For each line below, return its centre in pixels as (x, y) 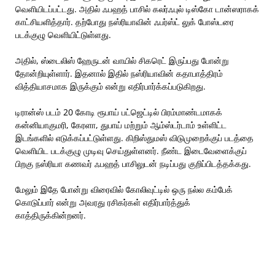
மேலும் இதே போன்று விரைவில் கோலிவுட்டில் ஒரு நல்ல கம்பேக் (124, 189)
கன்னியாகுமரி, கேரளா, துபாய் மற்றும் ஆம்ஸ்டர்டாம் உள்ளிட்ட (121, 125)
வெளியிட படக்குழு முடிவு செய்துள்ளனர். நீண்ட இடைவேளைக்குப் (131, 151)
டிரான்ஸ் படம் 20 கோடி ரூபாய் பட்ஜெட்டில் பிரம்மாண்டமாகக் (119, 112)
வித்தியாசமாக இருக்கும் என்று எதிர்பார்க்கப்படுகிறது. (110, 86)
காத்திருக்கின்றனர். (51, 215)
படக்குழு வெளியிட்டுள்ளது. (63, 35)
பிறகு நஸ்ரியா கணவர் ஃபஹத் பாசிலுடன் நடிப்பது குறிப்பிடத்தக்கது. (133, 164)
